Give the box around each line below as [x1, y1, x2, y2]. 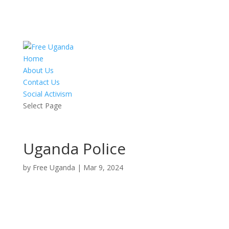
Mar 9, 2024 [83, 163, 123, 172]
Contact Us [22, 77, 60, 87]
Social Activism [22, 89, 72, 99]
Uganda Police [22, 138, 126, 159]
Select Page [22, 101, 62, 110]
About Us [22, 65, 54, 75]
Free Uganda [32, 163, 75, 172]
